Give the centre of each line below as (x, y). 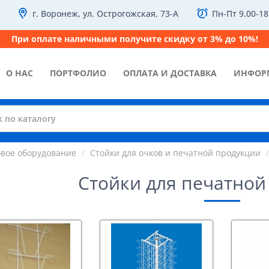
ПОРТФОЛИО (78, 73)
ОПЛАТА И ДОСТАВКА (170, 73)
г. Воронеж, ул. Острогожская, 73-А (105, 14)
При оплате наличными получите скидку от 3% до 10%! (134, 39)
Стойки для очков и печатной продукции (175, 153)
